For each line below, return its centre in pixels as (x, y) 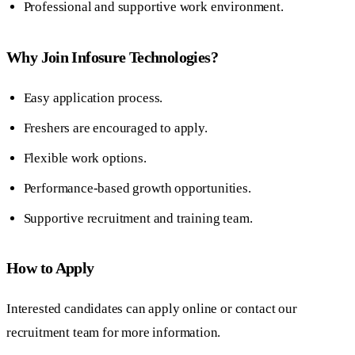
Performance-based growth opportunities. (137, 188)
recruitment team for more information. (114, 333)
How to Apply (50, 268)
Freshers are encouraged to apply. (115, 128)
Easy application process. (93, 97)
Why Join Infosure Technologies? (112, 57)
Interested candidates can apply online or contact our (152, 309)
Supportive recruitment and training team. (138, 218)
